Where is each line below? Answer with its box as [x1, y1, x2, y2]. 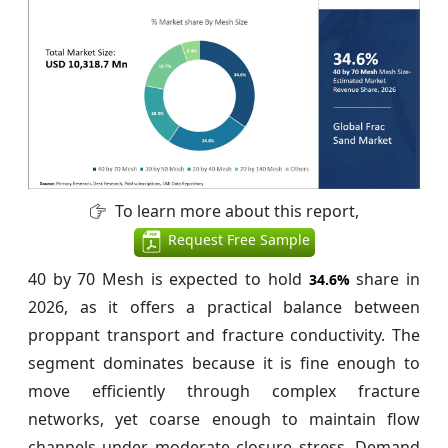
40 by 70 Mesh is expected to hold [28, 268, 309, 291]
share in [349, 268, 421, 291]
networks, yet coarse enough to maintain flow [28, 408, 420, 431]
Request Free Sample [163, 230, 310, 250]
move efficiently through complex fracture [28, 380, 420, 403]
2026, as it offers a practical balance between [28, 296, 420, 319]
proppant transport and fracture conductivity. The [28, 324, 420, 347]
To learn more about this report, [110, 200, 359, 223]
